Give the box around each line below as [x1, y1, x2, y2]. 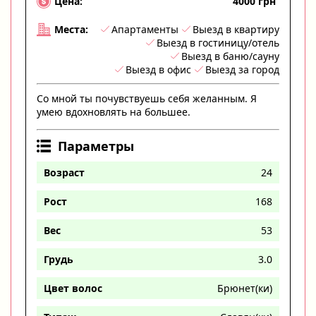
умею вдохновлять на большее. [37, 104, 190, 119]
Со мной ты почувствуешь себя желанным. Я [37, 91, 257, 105]
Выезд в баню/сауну [181, 49, 279, 63]
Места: [54, 23, 88, 37]
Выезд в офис [126, 62, 191, 76]
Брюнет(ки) [217, 281, 272, 295]
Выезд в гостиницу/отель [157, 35, 279, 49]
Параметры [58, 137, 134, 154]
